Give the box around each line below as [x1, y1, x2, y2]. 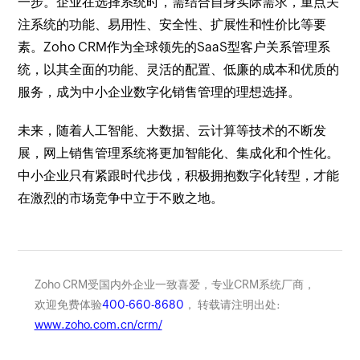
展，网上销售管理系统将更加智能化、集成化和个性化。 [18, 145, 340, 161]
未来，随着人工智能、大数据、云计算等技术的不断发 [18, 122, 327, 138]
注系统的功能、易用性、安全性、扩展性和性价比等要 [18, 16, 327, 32]
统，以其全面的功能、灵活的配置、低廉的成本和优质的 [18, 61, 340, 77]
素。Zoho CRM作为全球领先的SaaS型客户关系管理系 [18, 39, 331, 55]
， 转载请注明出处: [183, 297, 280, 311]
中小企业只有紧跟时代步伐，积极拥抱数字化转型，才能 [18, 167, 340, 183]
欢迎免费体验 [34, 297, 102, 311]
